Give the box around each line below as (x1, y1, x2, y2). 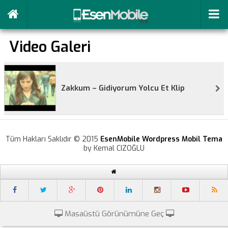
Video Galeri (9, 37, 91, 56)
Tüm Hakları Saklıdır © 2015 (6, 134, 100, 144)
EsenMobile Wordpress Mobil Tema (100, 134, 222, 144)
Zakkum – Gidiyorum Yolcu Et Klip (61, 83, 185, 93)
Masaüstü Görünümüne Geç (62, 209, 166, 219)
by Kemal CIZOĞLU (83, 144, 145, 153)
